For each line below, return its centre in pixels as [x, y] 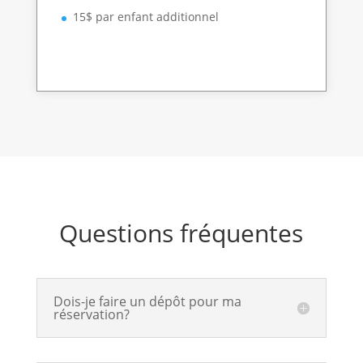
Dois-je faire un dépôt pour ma [147, 302]
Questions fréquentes [181, 233]
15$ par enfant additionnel [145, 17]
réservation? [91, 315]
